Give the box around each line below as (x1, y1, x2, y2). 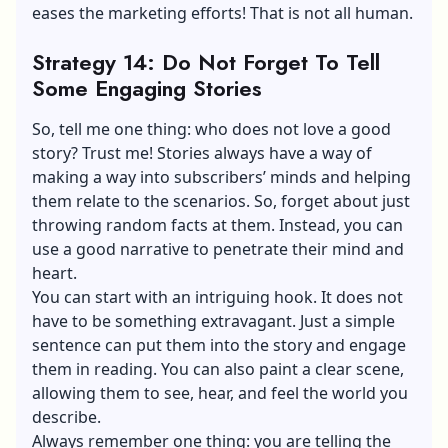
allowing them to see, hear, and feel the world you (32, 381, 408, 404)
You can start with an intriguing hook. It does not (32, 285, 403, 308)
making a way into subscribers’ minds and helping (32, 165, 411, 188)
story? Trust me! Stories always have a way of (32, 141, 372, 164)
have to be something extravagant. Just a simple (32, 309, 395, 332)
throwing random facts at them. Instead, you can (32, 213, 403, 236)
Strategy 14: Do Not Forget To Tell (32, 45, 380, 78)
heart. (32, 261, 77, 284)
